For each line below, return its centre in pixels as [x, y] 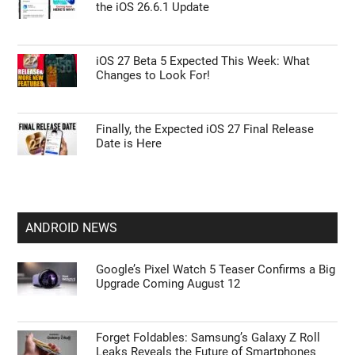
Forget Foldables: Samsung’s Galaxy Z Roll [208, 337]
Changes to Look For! [153, 75]
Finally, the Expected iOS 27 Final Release [205, 129]
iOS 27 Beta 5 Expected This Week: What [203, 61]
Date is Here [129, 143]
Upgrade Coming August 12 [168, 283]
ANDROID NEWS [72, 227]
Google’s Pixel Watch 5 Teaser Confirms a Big [216, 269]
